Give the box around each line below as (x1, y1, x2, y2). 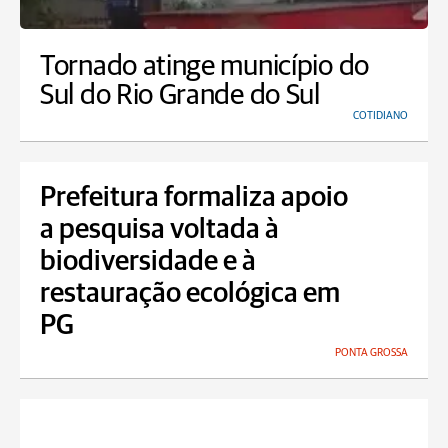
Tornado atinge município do (40, 52, 369, 81)
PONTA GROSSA (335, 347, 408, 358)
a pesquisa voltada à (40, 216, 279, 244)
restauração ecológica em (40, 280, 340, 308)
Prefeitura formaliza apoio (40, 184, 348, 212)
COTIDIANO (353, 110, 408, 121)
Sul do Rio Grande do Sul (40, 81, 320, 110)
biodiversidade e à (40, 248, 256, 276)
